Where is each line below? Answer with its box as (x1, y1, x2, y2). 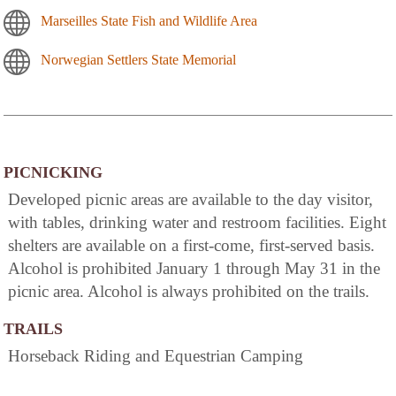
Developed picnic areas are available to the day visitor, (8, 190, 373, 209)
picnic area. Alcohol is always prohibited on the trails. (8, 282, 369, 301)
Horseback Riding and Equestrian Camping (8, 346, 303, 366)
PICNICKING (4, 164, 103, 182)
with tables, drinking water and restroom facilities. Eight (8, 213, 386, 232)
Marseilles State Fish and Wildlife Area (41, 13, 257, 29)
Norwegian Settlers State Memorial (41, 52, 236, 68)
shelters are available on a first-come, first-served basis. (8, 236, 375, 255)
